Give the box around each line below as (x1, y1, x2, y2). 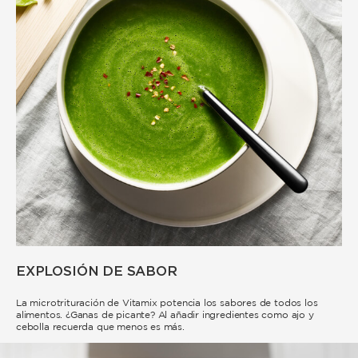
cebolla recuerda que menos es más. (16, 322, 185, 332)
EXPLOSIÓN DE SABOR (16, 262, 177, 279)
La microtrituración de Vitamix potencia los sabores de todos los (16, 298, 318, 308)
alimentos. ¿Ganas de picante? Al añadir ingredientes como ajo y (16, 310, 314, 320)
